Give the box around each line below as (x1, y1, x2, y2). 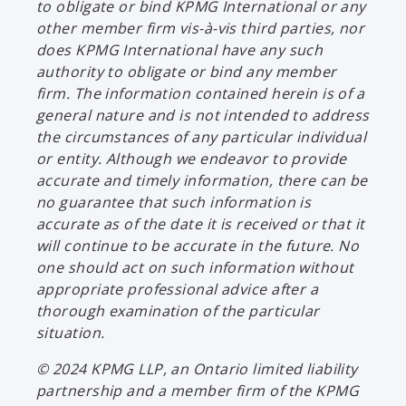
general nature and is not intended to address (36, 104, 370, 125)
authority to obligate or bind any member (36, 61, 337, 82)
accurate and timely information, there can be (36, 169, 368, 190)
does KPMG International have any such (36, 39, 324, 60)
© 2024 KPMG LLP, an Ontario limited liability (36, 358, 358, 379)
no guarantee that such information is (36, 191, 312, 212)
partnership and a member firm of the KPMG (36, 380, 360, 401)
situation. (36, 322, 105, 343)
